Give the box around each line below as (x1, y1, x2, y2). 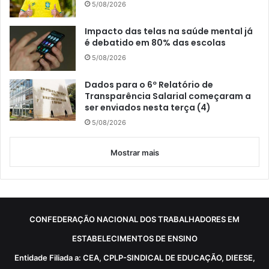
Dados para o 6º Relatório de (85, 79, 213, 91)
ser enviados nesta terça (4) (85, 101, 211, 114)
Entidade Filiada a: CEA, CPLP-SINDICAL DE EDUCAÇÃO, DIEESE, (14, 253, 255, 263)
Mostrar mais (110, 148, 159, 158)
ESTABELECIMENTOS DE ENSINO (71, 234, 198, 244)
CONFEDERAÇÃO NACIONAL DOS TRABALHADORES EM (29, 214, 240, 225)
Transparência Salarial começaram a (85, 90, 251, 103)
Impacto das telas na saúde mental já (85, 25, 253, 38)
